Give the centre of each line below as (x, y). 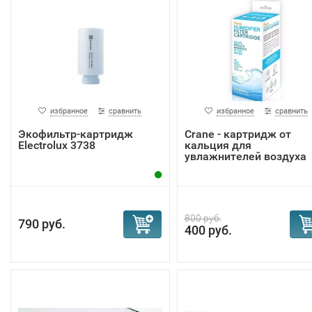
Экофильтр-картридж (76, 134)
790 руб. (42, 224)
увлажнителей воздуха (245, 156)
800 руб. (203, 218)
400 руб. (208, 230)
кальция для (218, 145)
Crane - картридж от (237, 134)
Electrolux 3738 (57, 145)
